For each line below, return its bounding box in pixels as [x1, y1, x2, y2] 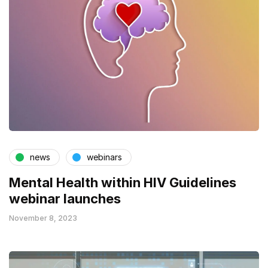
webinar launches [9, 190, 121, 206]
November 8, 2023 [9, 213, 77, 223]
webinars [87, 152, 122, 163]
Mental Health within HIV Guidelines [9, 174, 236, 190]
